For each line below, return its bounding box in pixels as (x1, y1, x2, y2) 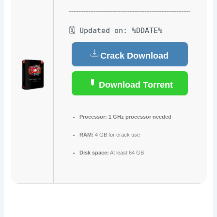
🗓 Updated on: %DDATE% (69, 26, 162, 35)
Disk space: (79, 150, 109, 156)
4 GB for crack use (93, 132, 140, 138)
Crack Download (100, 50, 169, 61)
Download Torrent (96, 79, 173, 90)
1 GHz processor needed (107, 114, 171, 120)
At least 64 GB (108, 150, 144, 156)
